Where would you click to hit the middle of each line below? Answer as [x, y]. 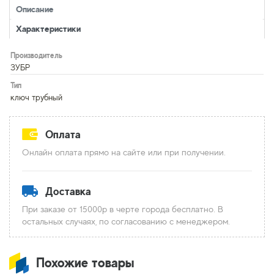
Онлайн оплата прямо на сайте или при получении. [124, 152]
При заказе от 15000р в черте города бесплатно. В [123, 209]
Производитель [36, 55]
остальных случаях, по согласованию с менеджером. [126, 221]
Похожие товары [85, 262]
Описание [35, 9]
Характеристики [48, 28]
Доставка [68, 191]
